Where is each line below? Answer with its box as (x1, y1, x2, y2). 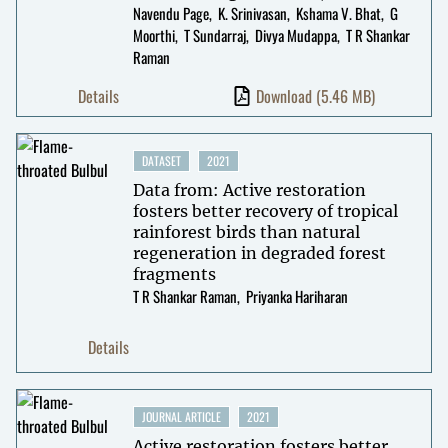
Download (255, 83, 316, 108)
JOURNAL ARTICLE (141, 407, 221, 425)
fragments (132, 263, 216, 284)
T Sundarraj (183, 23, 246, 46)
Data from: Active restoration (132, 179, 366, 200)
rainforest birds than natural (132, 221, 360, 242)
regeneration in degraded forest (132, 242, 386, 263)
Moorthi (132, 23, 175, 46)
